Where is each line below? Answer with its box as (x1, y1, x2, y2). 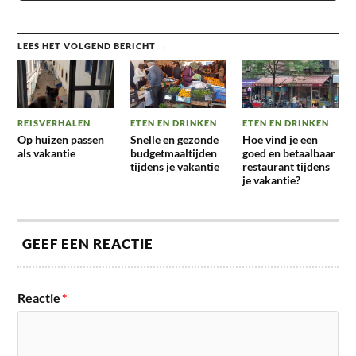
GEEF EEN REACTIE (22, 235, 154, 253)
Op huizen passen (17, 133, 105, 147)
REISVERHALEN (17, 118, 91, 129)
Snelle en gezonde (130, 133, 219, 147)
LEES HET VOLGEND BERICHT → (17, 40, 168, 51)
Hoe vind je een (242, 133, 318, 147)
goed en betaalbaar (242, 146, 335, 161)
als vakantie (17, 146, 76, 161)
